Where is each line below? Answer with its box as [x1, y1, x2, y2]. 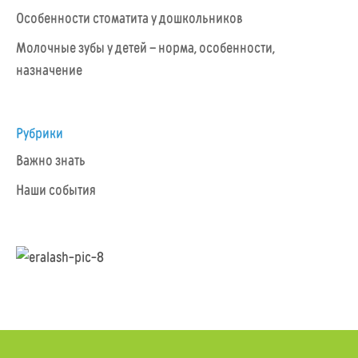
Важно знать [16, 151, 86, 169]
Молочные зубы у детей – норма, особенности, [16, 38, 275, 57]
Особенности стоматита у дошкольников [16, 9, 243, 27]
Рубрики [16, 124, 63, 142]
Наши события [16, 181, 96, 199]
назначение [16, 61, 82, 79]
